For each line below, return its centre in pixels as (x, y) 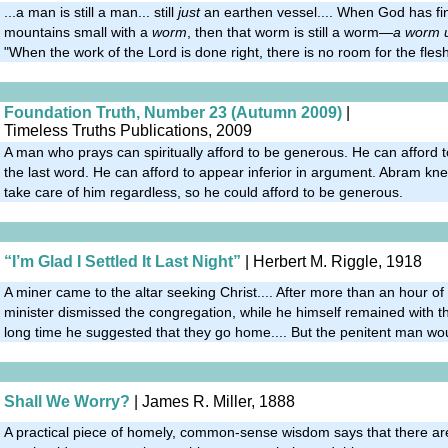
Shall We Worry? (67, 401)
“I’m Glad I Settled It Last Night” (122, 261)
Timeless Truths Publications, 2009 (128, 130)
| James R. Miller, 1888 (212, 401)
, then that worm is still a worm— (290, 31)
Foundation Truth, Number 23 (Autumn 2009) (173, 112)
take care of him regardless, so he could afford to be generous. (203, 191)
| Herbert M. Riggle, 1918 (331, 261)
